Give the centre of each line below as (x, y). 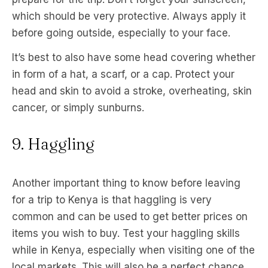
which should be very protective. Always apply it (129, 16)
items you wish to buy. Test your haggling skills (126, 233)
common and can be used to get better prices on (130, 217)
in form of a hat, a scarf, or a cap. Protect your (123, 74)
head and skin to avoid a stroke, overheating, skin (132, 91)
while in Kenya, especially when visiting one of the (133, 250)
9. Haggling (53, 144)
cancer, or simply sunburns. (78, 108)
